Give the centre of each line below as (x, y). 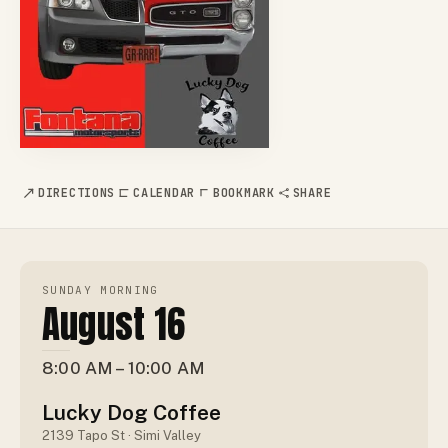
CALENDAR (164, 193)
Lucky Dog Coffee (131, 413)
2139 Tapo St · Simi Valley (121, 436)
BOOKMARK (243, 193)
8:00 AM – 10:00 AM (124, 368)
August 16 (114, 324)
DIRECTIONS (77, 193)
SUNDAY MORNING (100, 290)
